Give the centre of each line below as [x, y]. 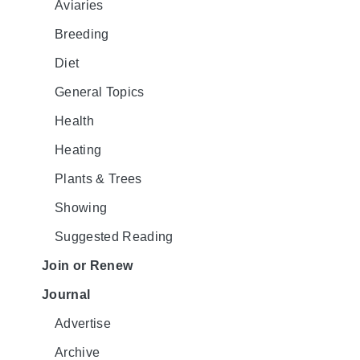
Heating [78, 149]
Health [74, 121]
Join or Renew [88, 265]
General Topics [100, 92]
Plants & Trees [98, 178]
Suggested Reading [114, 236]
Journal [66, 294]
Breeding [82, 34]
